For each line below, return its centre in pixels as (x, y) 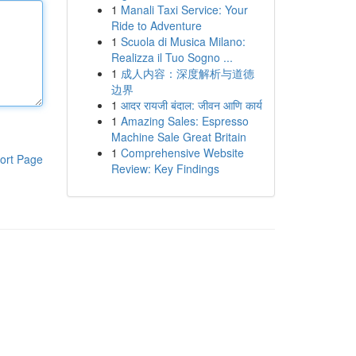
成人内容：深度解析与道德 (187, 73)
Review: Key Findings (165, 168)
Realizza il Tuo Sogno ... (172, 57)
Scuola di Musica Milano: (183, 41)
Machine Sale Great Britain (178, 137)
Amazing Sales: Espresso (184, 121)
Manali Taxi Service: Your (184, 10)
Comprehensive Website (182, 153)
